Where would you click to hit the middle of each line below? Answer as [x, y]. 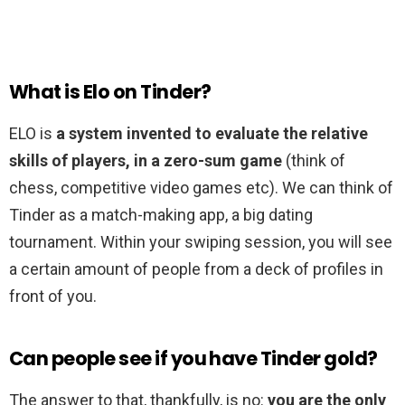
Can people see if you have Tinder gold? [193, 359]
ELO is [33, 134]
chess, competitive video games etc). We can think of [201, 188]
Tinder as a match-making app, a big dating [161, 215]
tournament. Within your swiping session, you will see [201, 242]
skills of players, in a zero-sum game [146, 161]
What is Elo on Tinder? [110, 92]
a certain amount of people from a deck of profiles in [196, 269]
